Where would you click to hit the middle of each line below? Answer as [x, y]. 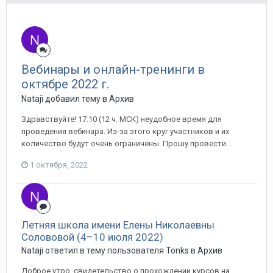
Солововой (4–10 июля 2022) [92, 237]
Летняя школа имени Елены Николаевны [118, 225]
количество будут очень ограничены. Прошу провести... [126, 144]
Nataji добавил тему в [65, 99]
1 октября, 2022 [59, 165]
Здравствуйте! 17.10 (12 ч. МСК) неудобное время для [122, 119]
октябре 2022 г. [65, 84]
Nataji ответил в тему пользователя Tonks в [109, 250]
